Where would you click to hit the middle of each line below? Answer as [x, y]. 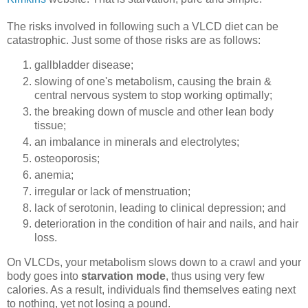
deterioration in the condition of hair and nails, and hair [166, 224]
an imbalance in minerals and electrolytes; [137, 142]
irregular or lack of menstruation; [112, 191]
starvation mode [123, 276]
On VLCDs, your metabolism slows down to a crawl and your [154, 263]
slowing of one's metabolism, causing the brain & [153, 81]
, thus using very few [215, 276]
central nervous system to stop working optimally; [153, 95]
